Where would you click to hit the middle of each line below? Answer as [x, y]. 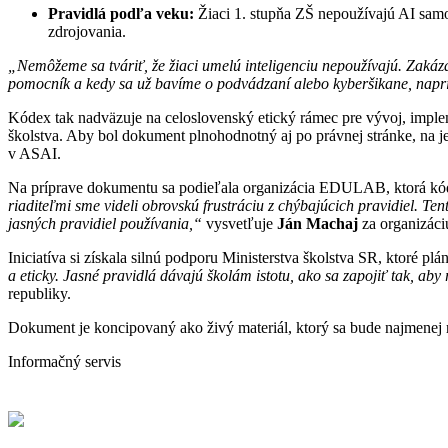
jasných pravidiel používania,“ [105, 223]
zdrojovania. [87, 31]
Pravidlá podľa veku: [121, 13]
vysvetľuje [239, 223]
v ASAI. [34, 153]
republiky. [39, 293]
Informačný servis [64, 361]
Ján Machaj [317, 223]
